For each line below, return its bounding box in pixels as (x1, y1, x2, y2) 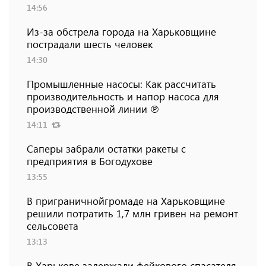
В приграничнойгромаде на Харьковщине (27, 194, 225, 208)
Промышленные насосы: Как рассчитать (27, 77, 216, 91)
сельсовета (27, 219, 78, 233)
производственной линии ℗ (27, 102, 159, 116)
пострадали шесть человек (27, 37, 153, 51)
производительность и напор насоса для (27, 90, 219, 103)
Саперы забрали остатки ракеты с (27, 142, 186, 156)
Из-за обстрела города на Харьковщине (27, 25, 216, 39)
